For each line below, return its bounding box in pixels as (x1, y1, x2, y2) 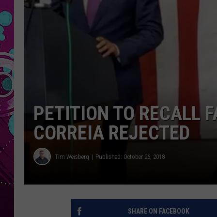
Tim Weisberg (55, 153, 89, 160)
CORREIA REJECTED (33, 122, 190, 145)
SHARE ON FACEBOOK (127, 207, 189, 216)
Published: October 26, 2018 (95, 153, 165, 160)
